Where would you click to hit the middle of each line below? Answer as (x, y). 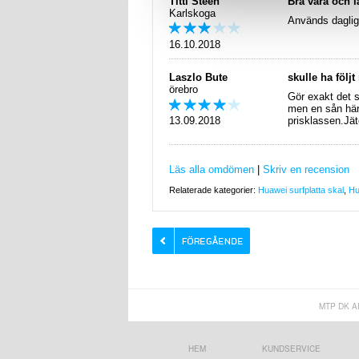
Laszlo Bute (198, 78)
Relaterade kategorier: (214, 190)
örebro (184, 90)
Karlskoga (192, 14)
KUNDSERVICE (291, 349)
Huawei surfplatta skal (301, 190)
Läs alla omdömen (212, 170)
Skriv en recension (306, 170)
